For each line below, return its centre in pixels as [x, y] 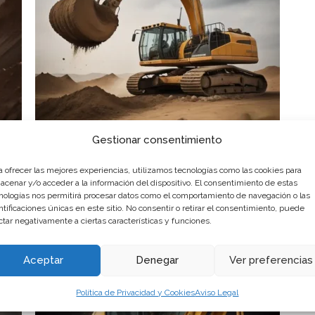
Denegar [157, 260]
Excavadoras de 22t [149, 162]
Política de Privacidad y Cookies [136, 292]
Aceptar [44, 260]
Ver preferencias [271, 260]
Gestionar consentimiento [157, 140]
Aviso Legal [217, 292]
